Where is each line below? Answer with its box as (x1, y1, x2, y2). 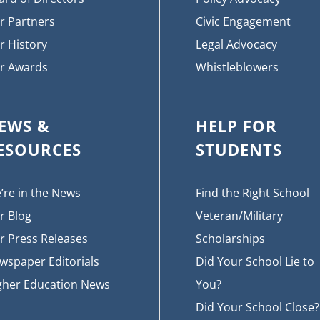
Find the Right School (196, 184, 309, 201)
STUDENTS (196, 138, 282, 160)
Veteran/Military (196, 207, 283, 224)
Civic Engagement (196, 13, 291, 29)
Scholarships (196, 230, 265, 246)
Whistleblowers (196, 59, 279, 75)
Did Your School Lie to (196, 253, 314, 269)
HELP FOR (196, 114, 277, 136)
